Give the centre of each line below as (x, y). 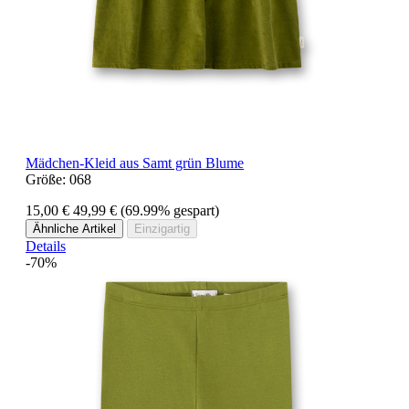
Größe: (47, 179)
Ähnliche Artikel (74, 228)
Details (46, 246)
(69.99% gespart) (170, 210)
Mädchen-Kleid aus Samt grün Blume (135, 163)
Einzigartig (162, 228)
